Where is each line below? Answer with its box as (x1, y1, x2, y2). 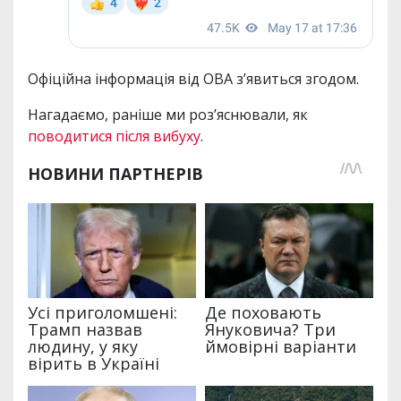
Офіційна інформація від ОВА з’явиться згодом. (28, 69, 363, 90)
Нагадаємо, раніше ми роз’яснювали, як (28, 105, 308, 125)
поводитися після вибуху (28, 126, 200, 147)
